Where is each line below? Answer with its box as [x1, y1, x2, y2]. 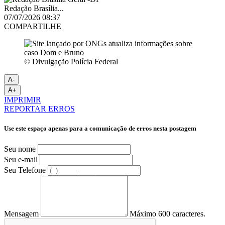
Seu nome [4, 144, 36, 153]
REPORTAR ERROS [4, 104, 75, 114]
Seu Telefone [4, 165, 46, 174]
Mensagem [4, 209, 39, 218]
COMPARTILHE [4, 22, 61, 31]
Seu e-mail [4, 155, 38, 164]
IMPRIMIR [4, 95, 41, 104]
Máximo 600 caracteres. [130, 209, 205, 218]
